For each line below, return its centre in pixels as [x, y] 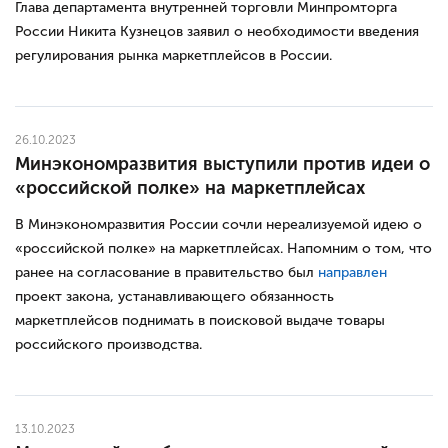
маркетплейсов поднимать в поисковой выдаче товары [200, 320]
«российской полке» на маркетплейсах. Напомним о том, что [223, 248]
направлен [352, 272]
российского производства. [108, 344]
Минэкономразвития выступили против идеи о [222, 163]
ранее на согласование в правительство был [166, 272]
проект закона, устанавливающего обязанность [174, 296]
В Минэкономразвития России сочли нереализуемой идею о [218, 224]
